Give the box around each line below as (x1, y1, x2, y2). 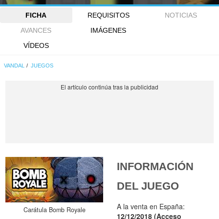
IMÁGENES (90, 26, 127, 35)
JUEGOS (31, 62, 54, 68)
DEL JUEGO (117, 179, 179, 192)
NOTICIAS (164, 11, 197, 19)
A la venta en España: (117, 201, 185, 211)
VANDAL (4, 62, 25, 68)
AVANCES (21, 26, 52, 35)
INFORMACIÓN (117, 160, 194, 173)
